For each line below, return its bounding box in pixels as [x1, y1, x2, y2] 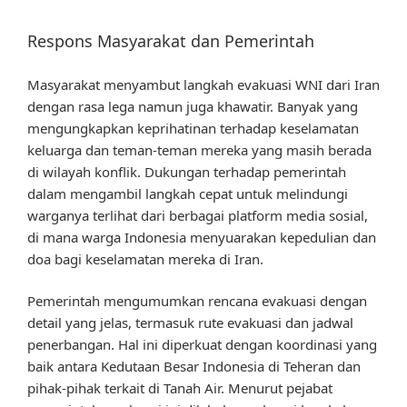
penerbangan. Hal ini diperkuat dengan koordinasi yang [27, 335, 377, 354]
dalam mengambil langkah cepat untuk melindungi [27, 184, 348, 203]
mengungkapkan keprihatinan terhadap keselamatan [27, 118, 359, 137]
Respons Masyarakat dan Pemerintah [27, 30, 314, 53]
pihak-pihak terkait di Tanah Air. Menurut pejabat [27, 379, 333, 398]
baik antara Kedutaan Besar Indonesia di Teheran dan [27, 357, 361, 376]
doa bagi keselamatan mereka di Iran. [27, 249, 263, 268]
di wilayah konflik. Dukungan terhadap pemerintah [27, 162, 346, 181]
